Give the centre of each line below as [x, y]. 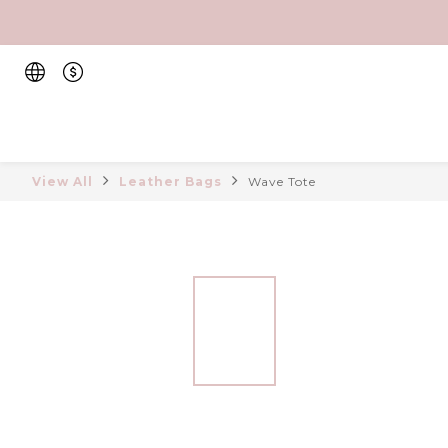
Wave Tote [282, 181]
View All [62, 181]
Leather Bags [170, 181]
